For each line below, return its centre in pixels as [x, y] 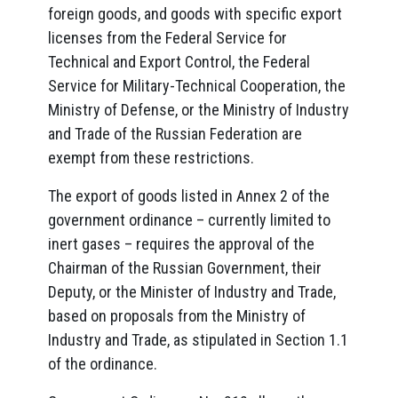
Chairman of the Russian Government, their [185, 268]
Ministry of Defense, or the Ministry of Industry [199, 110]
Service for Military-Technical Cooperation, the [197, 86]
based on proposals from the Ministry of [177, 316]
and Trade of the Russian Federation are [175, 134]
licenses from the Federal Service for [167, 38]
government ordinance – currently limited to [189, 220]
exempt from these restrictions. [151, 158]
